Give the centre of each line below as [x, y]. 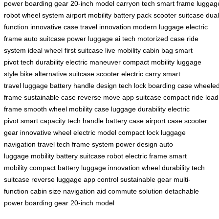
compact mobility [149, 62]
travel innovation [106, 27]
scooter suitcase [179, 15]
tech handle [86, 120]
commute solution [135, 191]
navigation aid [85, 191]
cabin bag [158, 50]
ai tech [125, 38]
